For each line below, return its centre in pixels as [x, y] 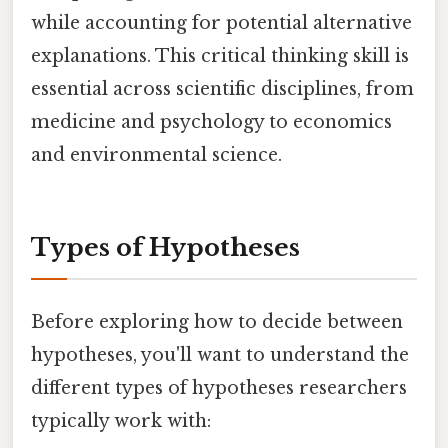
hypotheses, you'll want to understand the [220, 355]
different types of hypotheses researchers [219, 388]
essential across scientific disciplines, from [222, 89]
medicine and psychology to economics [211, 122]
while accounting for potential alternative [221, 23]
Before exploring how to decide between [217, 322]
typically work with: [121, 421]
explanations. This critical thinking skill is [220, 56]
